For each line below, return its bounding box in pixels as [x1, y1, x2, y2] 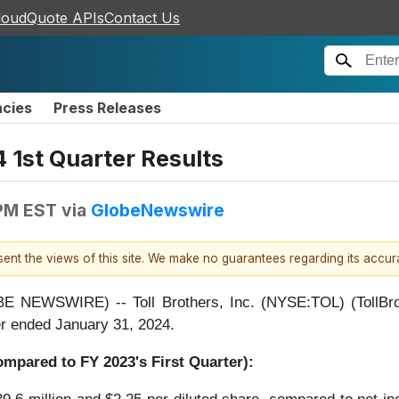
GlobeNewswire [91, 199, 224, 221]
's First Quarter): [135, 354, 254, 371]
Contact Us [104, 9, 180, 27]
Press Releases [53, 99, 161, 117]
